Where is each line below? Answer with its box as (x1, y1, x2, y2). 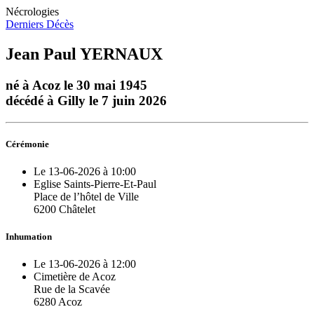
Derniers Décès (6, 18, 74, 30)
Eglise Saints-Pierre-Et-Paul (34, 177, 156, 190)
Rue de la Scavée (34, 283, 110, 296)
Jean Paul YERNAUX (6, 44, 163, 63)
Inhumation (6, 231, 52, 243)
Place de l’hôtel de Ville (34, 190, 139, 203)
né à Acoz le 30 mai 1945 (6, 77, 147, 93)
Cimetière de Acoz (34, 271, 116, 283)
